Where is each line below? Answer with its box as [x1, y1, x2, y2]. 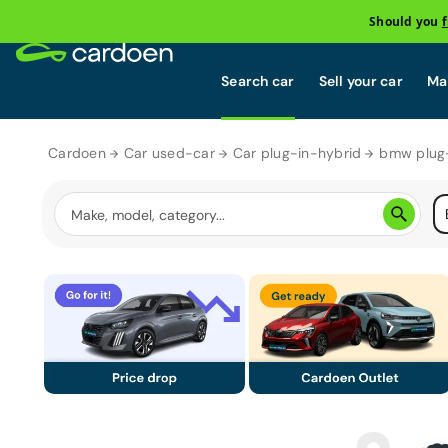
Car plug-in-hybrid [232, 144, 362, 162]
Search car [221, 71, 295, 90]
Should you [369, 12, 442, 30]
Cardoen [48, 144, 106, 162]
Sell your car [318, 71, 403, 90]
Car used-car [123, 144, 215, 162]
